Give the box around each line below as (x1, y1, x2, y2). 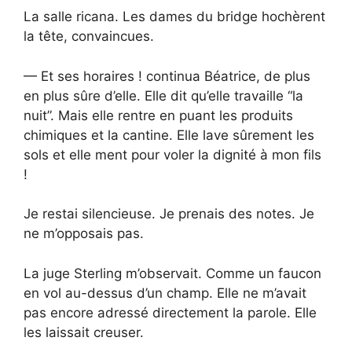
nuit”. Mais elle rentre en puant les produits (24, 107, 293, 123)
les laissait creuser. (24, 324, 144, 340)
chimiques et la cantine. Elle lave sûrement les (24, 126, 314, 143)
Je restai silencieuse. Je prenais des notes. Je (24, 206, 314, 222)
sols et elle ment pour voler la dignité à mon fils (24, 146, 321, 163)
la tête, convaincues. (24, 28, 154, 45)
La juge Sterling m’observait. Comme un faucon (24, 265, 321, 281)
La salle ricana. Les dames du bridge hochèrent (24, 9, 325, 25)
